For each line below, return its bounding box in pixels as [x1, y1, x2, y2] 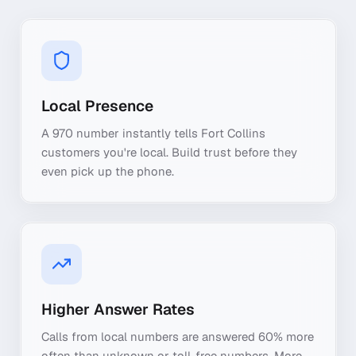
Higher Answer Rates [41, 299, 195, 319]
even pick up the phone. [41, 164, 174, 179]
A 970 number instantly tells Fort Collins [41, 126, 265, 141]
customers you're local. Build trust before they [41, 145, 297, 160]
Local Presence [41, 95, 153, 116]
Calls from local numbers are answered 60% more [41, 329, 314, 344]
